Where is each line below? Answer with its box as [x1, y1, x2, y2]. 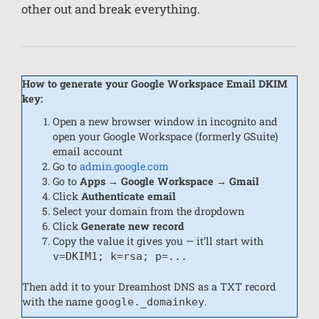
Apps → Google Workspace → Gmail [80, 174, 260, 189]
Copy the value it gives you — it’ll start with [53, 234, 264, 249]
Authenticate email [81, 189, 177, 204]
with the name [22, 294, 95, 308]
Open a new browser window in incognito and [53, 115, 278, 129]
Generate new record [81, 219, 185, 234]
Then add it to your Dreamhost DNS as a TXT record [22, 279, 276, 293]
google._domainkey [95, 295, 204, 308]
